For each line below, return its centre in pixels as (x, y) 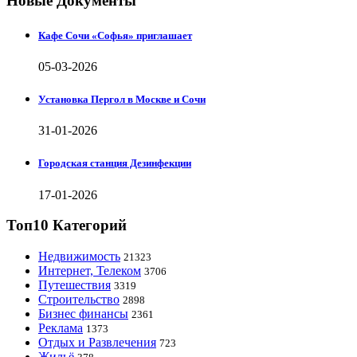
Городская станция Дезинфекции (115, 163)
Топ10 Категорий (67, 226)
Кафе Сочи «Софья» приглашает (115, 35)
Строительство (79, 299)
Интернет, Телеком (90, 270)
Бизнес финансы (83, 313)
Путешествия (75, 284)
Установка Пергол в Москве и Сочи (122, 99)
